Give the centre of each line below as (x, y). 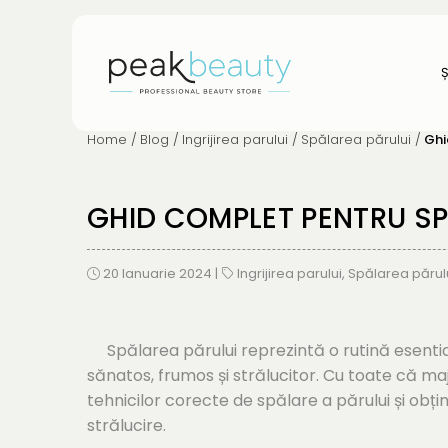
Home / (112, 139)
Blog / (159, 139)
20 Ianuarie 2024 (156, 273)
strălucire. (126, 425)
